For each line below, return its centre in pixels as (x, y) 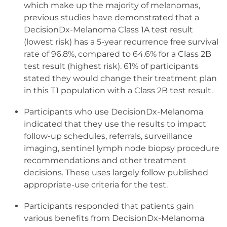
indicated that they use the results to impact (115, 124)
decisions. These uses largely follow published (116, 173)
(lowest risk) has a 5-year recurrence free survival (121, 42)
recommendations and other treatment (105, 161)
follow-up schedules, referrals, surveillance (108, 136)
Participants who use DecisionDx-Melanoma (113, 112)
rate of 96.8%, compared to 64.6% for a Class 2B (118, 54)
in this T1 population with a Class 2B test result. (118, 91)
